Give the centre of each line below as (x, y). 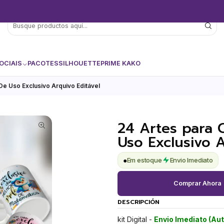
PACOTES (43, 63)
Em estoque (144, 160)
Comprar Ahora (198, 183)
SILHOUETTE (80, 63)
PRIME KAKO (121, 63)
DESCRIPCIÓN (138, 202)
